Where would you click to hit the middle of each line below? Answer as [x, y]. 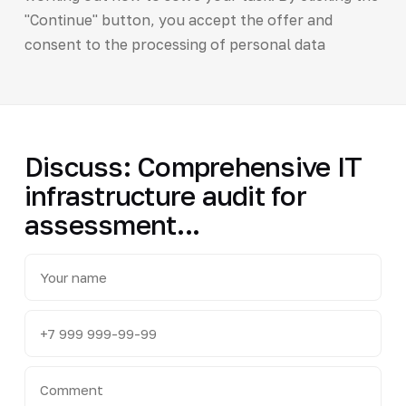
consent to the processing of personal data [174, 44]
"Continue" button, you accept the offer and [178, 19]
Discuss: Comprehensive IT [193, 166]
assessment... [112, 224]
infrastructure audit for [165, 195]
